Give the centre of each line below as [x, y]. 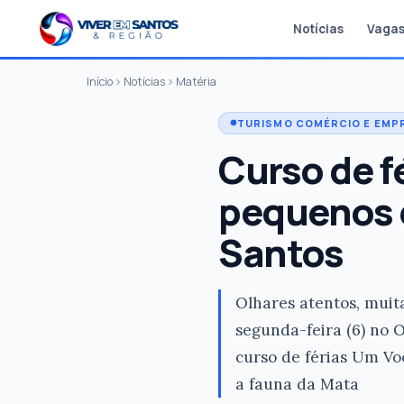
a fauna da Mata [297, 384]
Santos [281, 252]
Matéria [196, 82]
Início [100, 82]
